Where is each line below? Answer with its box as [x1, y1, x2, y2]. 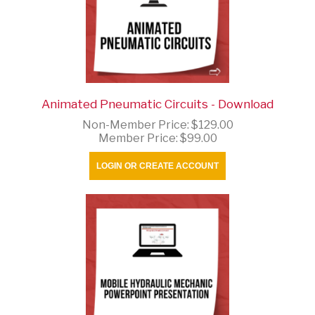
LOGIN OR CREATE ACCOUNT [96, 160, 219, 171]
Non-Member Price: [82, 117, 191, 131]
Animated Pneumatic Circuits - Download [41, 96, 274, 111]
